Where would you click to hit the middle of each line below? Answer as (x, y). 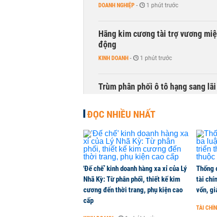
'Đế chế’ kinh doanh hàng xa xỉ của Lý (135, 169)
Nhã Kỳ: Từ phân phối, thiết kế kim (132, 179)
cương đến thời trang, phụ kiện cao (133, 190)
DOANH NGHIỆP (116, 5)
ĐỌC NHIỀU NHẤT (121, 114)
